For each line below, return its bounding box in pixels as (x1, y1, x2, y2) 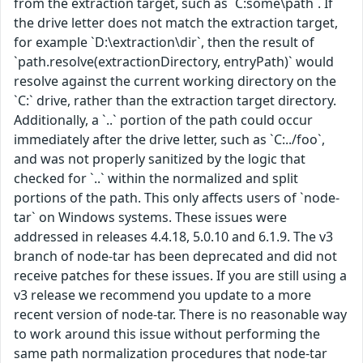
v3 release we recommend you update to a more (14, 285, 311, 304)
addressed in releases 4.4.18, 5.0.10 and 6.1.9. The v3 (14, 227, 333, 246)
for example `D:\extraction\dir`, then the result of (14, 32, 314, 51)
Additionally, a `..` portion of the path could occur (14, 110, 313, 129)
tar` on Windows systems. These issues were (14, 207, 287, 226)
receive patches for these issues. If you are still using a (14, 266, 347, 284)
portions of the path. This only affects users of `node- (14, 188, 340, 207)
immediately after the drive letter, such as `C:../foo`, (14, 130, 325, 148)
